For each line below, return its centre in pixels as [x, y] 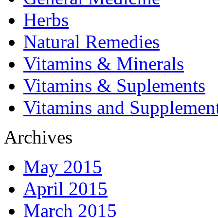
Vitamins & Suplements [114, 86]
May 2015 [63, 167]
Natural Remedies [91, 42]
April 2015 [65, 189]
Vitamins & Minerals [104, 64]
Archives [38, 137]
